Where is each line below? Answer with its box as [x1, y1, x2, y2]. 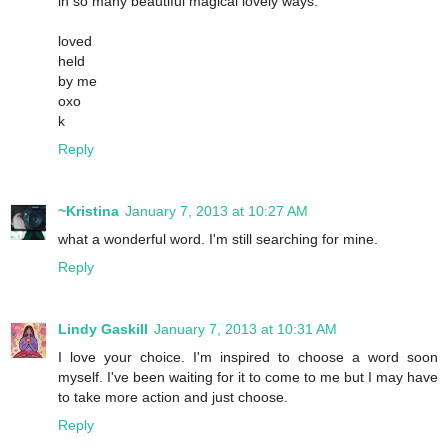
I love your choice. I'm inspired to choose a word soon [58, 348, 438, 365]
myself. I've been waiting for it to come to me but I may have [58, 368, 438, 385]
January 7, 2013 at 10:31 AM [154, 320, 337, 337]
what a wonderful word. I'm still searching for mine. [58, 230, 378, 247]
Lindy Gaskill [58, 320, 148, 337]
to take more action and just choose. [58, 388, 288, 405]
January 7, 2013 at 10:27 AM [125, 202, 308, 219]
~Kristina [58, 202, 119, 219]
